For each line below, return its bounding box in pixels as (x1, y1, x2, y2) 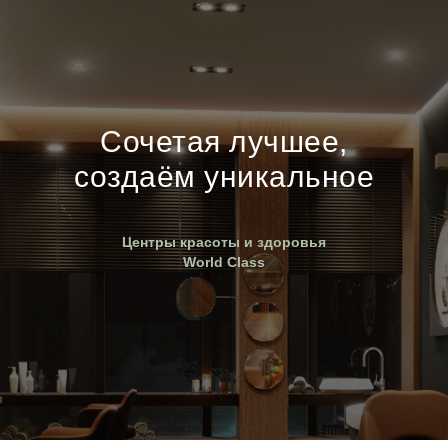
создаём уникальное (74, 159, 374, 193)
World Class (183, 253, 265, 270)
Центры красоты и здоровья (122, 233, 326, 250)
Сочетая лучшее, (100, 124, 348, 158)
